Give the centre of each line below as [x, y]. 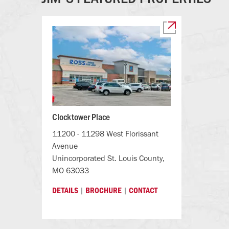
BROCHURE [104, 190]
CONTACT [143, 190]
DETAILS [65, 190]
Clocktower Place [81, 117]
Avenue [65, 146]
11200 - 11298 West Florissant [105, 134]
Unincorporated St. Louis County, [108, 158]
